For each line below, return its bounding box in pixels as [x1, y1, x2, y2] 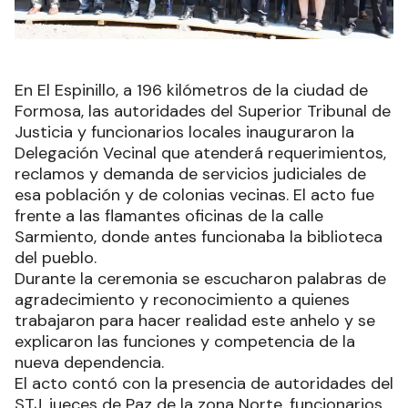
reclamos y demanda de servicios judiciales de [15, 163, 366, 186]
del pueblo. [15, 247, 97, 270]
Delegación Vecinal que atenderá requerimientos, [15, 142, 386, 165]
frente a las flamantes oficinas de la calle [15, 205, 323, 228]
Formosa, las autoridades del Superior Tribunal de [15, 100, 391, 123]
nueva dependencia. [15, 352, 164, 374]
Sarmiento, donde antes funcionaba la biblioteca [15, 226, 382, 249]
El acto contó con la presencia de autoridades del [15, 372, 393, 395]
